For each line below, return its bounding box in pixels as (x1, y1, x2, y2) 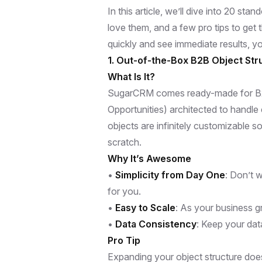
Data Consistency (115, 218, 196, 230)
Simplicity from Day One (115, 168, 225, 181)
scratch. (108, 136, 142, 148)
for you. (108, 185, 141, 197)
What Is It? (108, 70, 155, 82)
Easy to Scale (115, 201, 175, 213)
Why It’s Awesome (108, 152, 191, 164)
